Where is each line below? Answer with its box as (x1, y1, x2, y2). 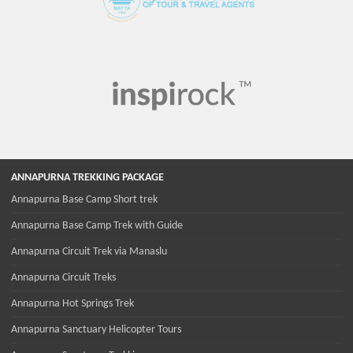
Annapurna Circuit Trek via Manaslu (11, 246, 167, 258)
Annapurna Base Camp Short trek (11, 194, 158, 206)
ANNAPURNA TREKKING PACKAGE (11, 172, 164, 184)
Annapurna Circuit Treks (11, 272, 116, 284)
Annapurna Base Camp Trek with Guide (11, 220, 183, 232)
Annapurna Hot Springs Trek (11, 298, 134, 310)
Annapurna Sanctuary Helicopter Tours (11, 324, 181, 336)
